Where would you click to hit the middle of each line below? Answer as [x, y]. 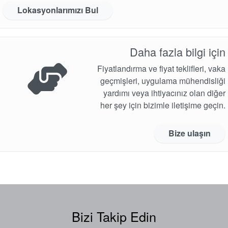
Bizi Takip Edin [114, 216]
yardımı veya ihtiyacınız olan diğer [164, 93]
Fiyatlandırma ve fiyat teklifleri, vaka [161, 68]
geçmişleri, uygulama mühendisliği [163, 80]
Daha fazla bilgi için [178, 51]
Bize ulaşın [190, 133]
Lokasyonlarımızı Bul [58, 10]
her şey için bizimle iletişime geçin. [163, 105]
